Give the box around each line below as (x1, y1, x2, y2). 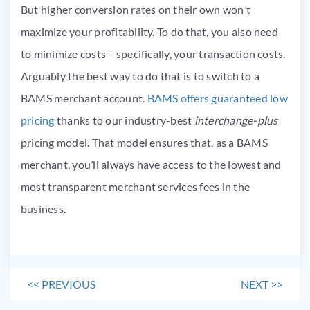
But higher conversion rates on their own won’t (21, 2, 251, 16)
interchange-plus (194, 113, 278, 127)
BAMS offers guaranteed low (147, 91, 288, 104)
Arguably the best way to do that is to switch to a (21, 69, 259, 82)
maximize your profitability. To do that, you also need (21, 24, 278, 38)
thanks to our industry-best (54, 113, 194, 127)
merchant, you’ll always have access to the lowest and (21, 157, 282, 171)
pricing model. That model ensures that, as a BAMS (21, 135, 268, 149)
